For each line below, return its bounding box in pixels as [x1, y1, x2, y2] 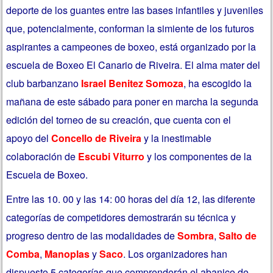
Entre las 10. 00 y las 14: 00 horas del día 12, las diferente [6, 191, 256, 206]
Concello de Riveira [51, 131, 142, 146]
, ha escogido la [183, 76, 252, 91]
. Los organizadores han [123, 246, 228, 261]
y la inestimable [141, 131, 212, 146]
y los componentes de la [144, 149, 252, 164]
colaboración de [6, 149, 76, 164]
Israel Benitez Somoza [81, 76, 184, 91]
